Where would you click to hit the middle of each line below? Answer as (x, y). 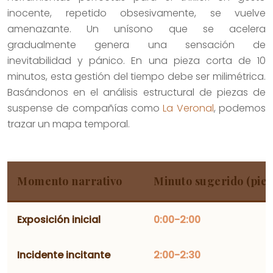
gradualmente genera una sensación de (136, 44)
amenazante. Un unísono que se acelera (136, 29)
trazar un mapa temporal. (69, 124)
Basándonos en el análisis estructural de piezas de (136, 92)
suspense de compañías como (85, 108)
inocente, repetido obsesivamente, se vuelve (136, 13)
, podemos (240, 108)
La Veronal (188, 108)
